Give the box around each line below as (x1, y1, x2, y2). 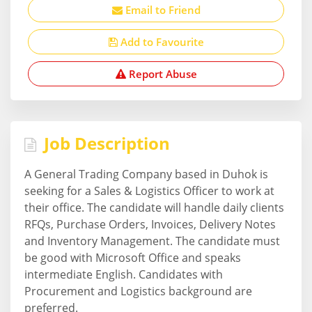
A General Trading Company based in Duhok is (24, 166, 268, 182)
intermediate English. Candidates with (24, 266, 223, 282)
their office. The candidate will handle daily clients (24, 199, 284, 215)
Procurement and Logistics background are (24, 283, 252, 299)
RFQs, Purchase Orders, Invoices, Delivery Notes (24, 216, 276, 232)
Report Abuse (125, 66, 197, 81)
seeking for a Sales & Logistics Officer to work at (24, 182, 274, 198)
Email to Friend (122, 2, 201, 17)
